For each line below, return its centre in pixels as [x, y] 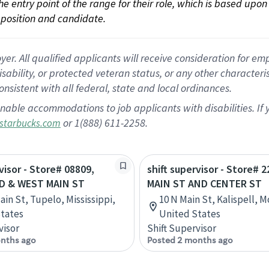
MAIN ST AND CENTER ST [204, 183]
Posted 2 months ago [190, 240]
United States [190, 214]
